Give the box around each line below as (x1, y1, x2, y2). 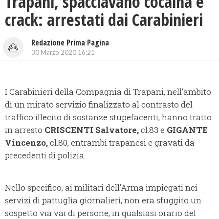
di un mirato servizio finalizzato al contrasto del (5, 99, 193, 110)
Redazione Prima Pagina (31, 37, 109, 48)
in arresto (5, 124, 44, 136)
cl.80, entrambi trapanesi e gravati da (50, 137, 195, 149)
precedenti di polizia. (5, 150, 86, 161)
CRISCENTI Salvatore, (44, 124, 141, 136)
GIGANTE (165, 124, 208, 136)
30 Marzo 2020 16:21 (31, 48, 95, 57)
